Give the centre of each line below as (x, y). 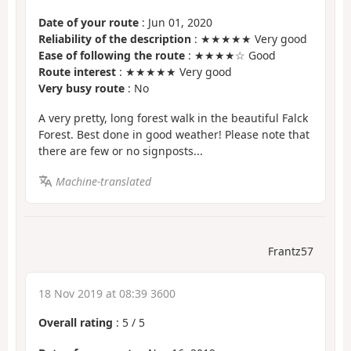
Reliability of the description (115, 38)
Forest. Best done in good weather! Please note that (174, 135)
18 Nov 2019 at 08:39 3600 (107, 294)
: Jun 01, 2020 (175, 22)
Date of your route (89, 22)
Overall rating (76, 323)
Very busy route (81, 88)
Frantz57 (291, 251)
